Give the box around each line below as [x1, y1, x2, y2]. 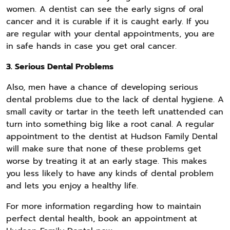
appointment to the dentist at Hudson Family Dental [6, 130, 218, 143]
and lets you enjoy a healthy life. [6, 179, 138, 192]
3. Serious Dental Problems [6, 60, 113, 73]
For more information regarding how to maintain [6, 200, 201, 213]
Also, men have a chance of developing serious [6, 81, 198, 93]
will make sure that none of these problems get [6, 142, 201, 155]
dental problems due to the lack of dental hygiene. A [6, 93, 224, 106]
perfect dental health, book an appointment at [6, 212, 197, 225]
